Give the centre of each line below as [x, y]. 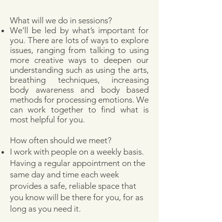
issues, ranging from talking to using [79, 50]
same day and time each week [64, 174]
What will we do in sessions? [61, 20]
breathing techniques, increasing [79, 80]
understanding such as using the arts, [79, 70]
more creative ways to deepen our [79, 60]
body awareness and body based [79, 90]
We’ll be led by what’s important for [79, 30]
